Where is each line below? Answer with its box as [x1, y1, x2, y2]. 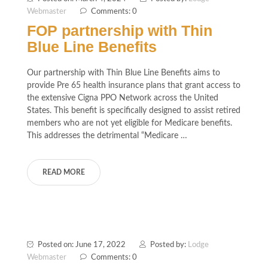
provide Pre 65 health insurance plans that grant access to [27, 81, 240, 90]
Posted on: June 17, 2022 [38, 240, 126, 249]
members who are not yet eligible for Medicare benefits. [27, 118, 232, 127]
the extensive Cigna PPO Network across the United [27, 93, 218, 102]
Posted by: [150, 240, 188, 249]
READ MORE [42, 168, 85, 176]
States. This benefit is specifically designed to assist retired [27, 106, 240, 115]
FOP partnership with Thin [27, 22, 212, 39]
